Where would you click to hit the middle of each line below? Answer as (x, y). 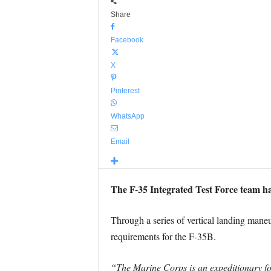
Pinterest (125, 91)
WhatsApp (127, 116)
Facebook (127, 40)
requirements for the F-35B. (163, 236)
